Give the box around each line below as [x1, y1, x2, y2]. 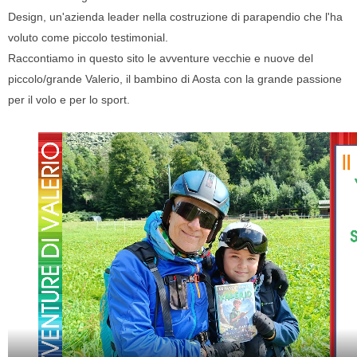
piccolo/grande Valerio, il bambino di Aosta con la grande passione [8, 73, 342, 85]
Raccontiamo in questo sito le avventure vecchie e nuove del [8, 52, 313, 65]
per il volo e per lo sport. [8, 93, 130, 106]
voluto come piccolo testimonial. [8, 31, 168, 44]
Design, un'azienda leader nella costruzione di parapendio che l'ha [8, 10, 343, 23]
